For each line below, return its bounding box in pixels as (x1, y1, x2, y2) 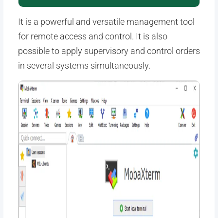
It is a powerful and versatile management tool (18, 17, 195, 27)
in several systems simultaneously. (18, 60, 150, 71)
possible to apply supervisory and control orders (18, 46, 200, 56)
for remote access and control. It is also (18, 31, 167, 41)
